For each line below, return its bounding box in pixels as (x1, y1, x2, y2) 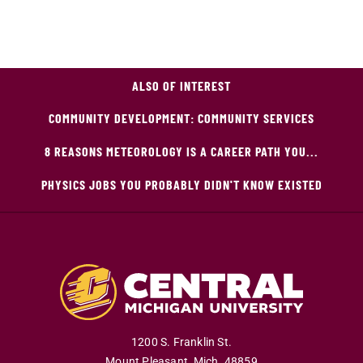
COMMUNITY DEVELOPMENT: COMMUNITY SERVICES (49, 109, 314, 126)
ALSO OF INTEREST (132, 77, 231, 93)
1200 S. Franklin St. (131, 335, 232, 350)
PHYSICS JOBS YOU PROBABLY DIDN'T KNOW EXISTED (41, 176, 322, 192)
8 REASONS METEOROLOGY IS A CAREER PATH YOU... (45, 143, 318, 159)
